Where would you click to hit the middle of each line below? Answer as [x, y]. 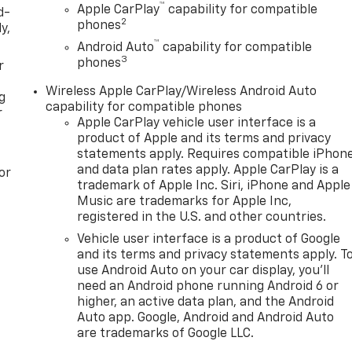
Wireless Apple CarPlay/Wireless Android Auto [181, 92]
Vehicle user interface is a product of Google [209, 239]
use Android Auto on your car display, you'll [203, 271]
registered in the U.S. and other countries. [202, 217]
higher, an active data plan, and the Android [206, 302]
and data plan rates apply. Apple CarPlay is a [208, 170]
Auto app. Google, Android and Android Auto [206, 318]
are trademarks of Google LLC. [166, 334]
